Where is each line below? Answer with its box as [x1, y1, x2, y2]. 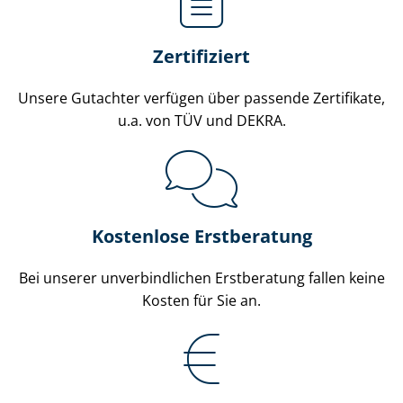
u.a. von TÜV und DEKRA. [117, 111, 286, 131]
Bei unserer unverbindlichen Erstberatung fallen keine [18, 268, 385, 289]
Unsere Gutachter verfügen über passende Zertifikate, [18, 88, 385, 109]
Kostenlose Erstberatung [91, 224, 312, 249]
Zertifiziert [153, 44, 250, 69]
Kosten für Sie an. [142, 291, 261, 311]
